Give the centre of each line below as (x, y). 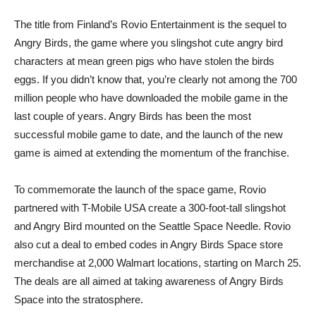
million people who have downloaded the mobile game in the (151, 98)
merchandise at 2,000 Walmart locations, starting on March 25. (158, 263)
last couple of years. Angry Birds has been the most (133, 116)
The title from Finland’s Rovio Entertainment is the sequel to (150, 24)
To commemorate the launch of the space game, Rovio (140, 189)
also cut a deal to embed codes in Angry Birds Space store (148, 244)
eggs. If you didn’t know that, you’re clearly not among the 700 (156, 79)
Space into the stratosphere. (79, 299)
